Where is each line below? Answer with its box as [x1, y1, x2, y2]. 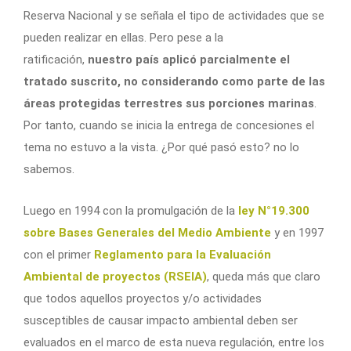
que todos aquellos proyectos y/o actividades [24, 291, 262, 306]
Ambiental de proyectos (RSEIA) [24, 269, 207, 284]
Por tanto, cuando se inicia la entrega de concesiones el [24, 118, 314, 132]
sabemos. [24, 161, 74, 176]
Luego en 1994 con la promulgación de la [24, 203, 238, 218]
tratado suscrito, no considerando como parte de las [24, 74, 325, 89]
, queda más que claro [207, 269, 320, 284]
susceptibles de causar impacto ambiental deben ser [24, 313, 298, 327]
